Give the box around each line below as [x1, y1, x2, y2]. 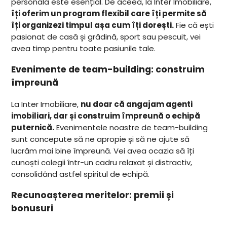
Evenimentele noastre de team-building [54, 122, 208, 133]
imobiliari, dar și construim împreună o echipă [11, 110, 201, 121]
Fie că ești [174, 19, 214, 30]
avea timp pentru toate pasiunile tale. [11, 43, 156, 54]
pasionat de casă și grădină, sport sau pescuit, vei [11, 31, 201, 42]
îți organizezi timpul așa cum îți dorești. [11, 19, 174, 30]
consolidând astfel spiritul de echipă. [11, 168, 150, 179]
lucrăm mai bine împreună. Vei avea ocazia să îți [11, 145, 195, 156]
